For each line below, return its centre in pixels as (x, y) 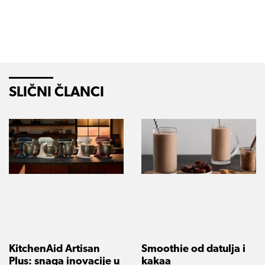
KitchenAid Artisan (54, 250)
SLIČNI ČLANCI (56, 93)
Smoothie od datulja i (193, 250)
